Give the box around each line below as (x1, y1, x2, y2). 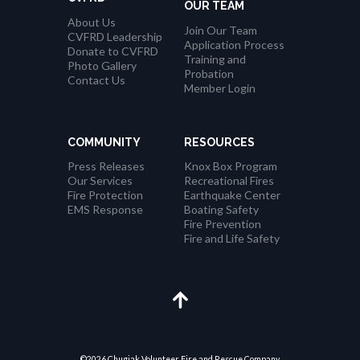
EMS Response (67, 202, 143, 217)
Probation (184, 66, 234, 80)
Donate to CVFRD (67, 43, 158, 58)
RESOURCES (184, 135, 255, 149)
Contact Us (67, 72, 125, 87)
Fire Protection (67, 188, 143, 202)
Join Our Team (184, 22, 257, 37)
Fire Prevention (184, 217, 261, 231)
